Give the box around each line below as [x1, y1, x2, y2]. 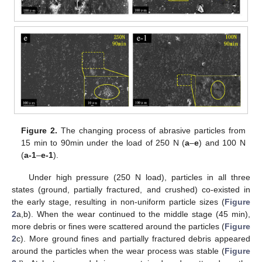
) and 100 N [199, 137, 246, 147]
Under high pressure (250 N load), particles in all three [28, 172, 250, 182]
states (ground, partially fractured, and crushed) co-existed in [12, 184, 250, 194]
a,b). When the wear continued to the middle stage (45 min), [16, 209, 250, 219]
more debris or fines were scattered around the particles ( [12, 221, 225, 231]
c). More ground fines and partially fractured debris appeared [16, 233, 250, 243]
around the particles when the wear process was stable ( [12, 246, 225, 256]
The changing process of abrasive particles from [57, 125, 246, 135]
